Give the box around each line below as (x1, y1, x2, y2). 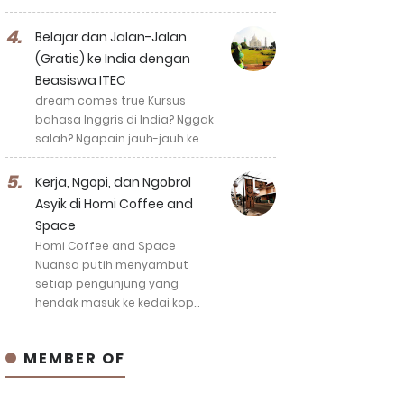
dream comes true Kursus (35, 93, 186, 108)
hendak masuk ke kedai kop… (35, 295, 199, 310)
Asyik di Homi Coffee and (35, 195, 193, 213)
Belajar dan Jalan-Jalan (35, 28, 187, 46)
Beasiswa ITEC (35, 71, 126, 89)
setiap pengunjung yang (35, 276, 179, 291)
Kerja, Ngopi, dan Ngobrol (35, 173, 191, 191)
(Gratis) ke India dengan (35, 50, 190, 68)
